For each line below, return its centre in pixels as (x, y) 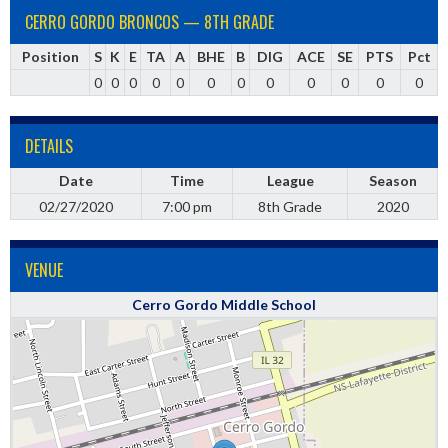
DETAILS (49, 146)
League (290, 180)
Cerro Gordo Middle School (224, 304)
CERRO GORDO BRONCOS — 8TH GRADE (149, 22)
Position (50, 56)
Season (392, 180)
